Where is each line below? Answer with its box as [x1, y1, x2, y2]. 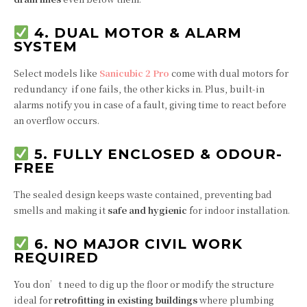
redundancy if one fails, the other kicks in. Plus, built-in [14, 82, 265, 95]
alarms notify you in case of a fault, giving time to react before [14, 98, 286, 111]
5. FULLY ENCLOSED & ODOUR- [29, 146, 282, 162]
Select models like [14, 66, 99, 79]
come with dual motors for [169, 66, 288, 79]
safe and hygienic [108, 204, 187, 217]
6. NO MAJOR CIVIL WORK [29, 236, 243, 252]
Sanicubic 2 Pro [99, 66, 169, 79]
